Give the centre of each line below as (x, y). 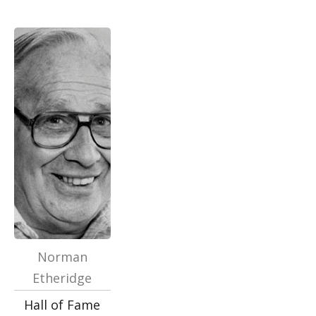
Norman (62, 257)
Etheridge (62, 278)
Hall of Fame (62, 305)
